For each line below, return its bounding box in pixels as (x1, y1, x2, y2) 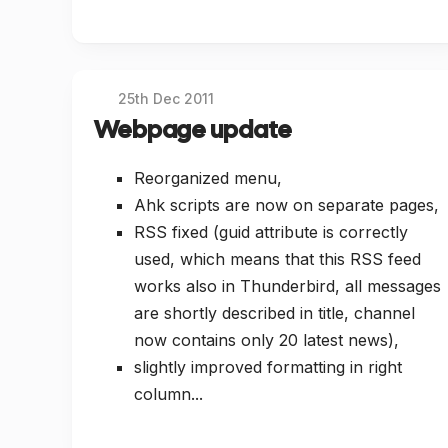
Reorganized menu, (134, 167, 282, 188)
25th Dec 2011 (118, 90, 215, 108)
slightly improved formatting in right (134, 356, 402, 377)
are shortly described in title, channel (134, 302, 415, 323)
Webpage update (94, 114, 293, 146)
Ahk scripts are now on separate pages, (134, 194, 439, 215)
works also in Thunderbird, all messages (134, 275, 441, 296)
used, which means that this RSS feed (134, 248, 421, 269)
